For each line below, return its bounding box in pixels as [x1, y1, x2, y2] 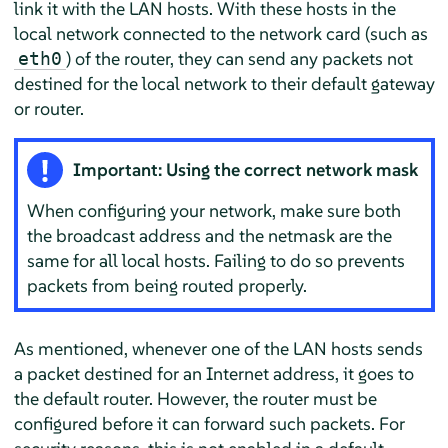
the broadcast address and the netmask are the [27, 223, 393, 247]
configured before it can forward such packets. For [13, 411, 405, 435]
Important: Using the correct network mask [73, 157, 419, 181]
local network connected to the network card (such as [13, 22, 428, 46]
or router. [13, 97, 84, 121]
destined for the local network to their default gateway [13, 72, 435, 96]
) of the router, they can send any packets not [65, 47, 413, 71]
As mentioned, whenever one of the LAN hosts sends [13, 336, 423, 360]
